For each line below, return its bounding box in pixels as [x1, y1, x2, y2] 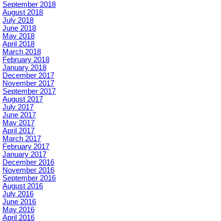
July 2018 [2, 16, 34, 25]
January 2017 [2, 150, 46, 159]
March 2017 [2, 135, 41, 143]
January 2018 [2, 64, 46, 72]
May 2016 [2, 206, 35, 214]
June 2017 [2, 111, 36, 119]
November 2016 [2, 166, 54, 175]
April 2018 [2, 40, 35, 48]
